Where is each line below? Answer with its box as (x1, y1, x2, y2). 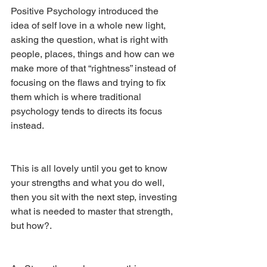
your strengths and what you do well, (11, 176, 167, 188)
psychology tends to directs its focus (11, 105, 164, 117)
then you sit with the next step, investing (11, 191, 179, 203)
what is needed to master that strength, (11, 205, 175, 217)
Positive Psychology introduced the (11, 5, 161, 17)
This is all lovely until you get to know (11, 162, 170, 174)
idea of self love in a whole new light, (11, 19, 168, 31)
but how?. (11, 219, 52, 231)
